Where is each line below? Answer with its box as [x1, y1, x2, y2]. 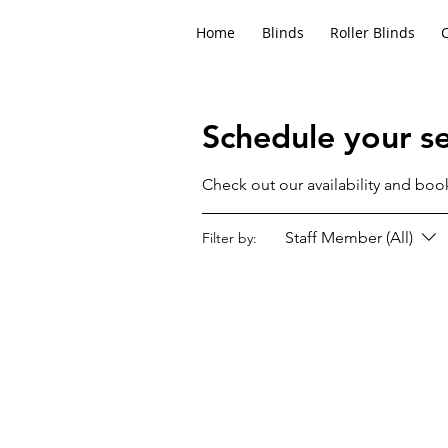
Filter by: [202, 228, 257, 247]
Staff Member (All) [285, 228, 413, 247]
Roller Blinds [330, 23, 415, 42]
